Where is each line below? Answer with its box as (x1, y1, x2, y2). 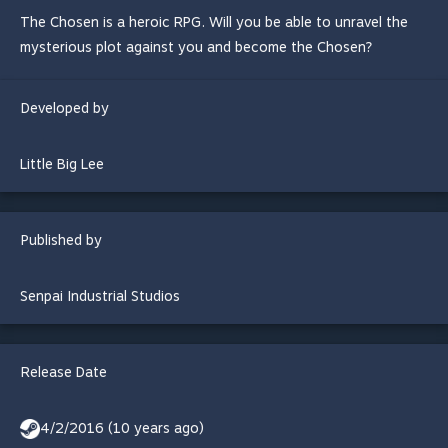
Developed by (21, 100, 109, 116)
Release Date (21, 364, 107, 380)
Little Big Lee (20, 156, 104, 172)
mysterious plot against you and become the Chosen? (20, 39, 373, 55)
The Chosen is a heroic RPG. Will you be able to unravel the (20, 14, 408, 30)
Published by (21, 232, 102, 248)
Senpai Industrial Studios (20, 288, 180, 304)
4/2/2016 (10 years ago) (40, 420, 204, 436)
